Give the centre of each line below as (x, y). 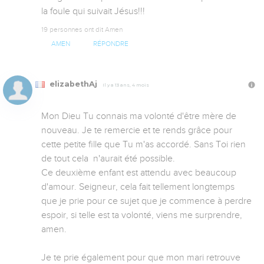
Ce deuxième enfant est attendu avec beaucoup (139, 173)
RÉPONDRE (110, 44)
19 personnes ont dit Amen (82, 30)
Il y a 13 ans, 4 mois (126, 85)
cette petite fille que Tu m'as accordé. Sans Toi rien (143, 145)
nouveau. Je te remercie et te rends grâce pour (137, 131)
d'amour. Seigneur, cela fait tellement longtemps (138, 187)
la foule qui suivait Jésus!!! (93, 11)
